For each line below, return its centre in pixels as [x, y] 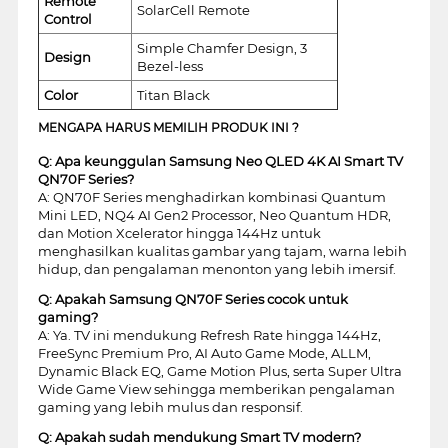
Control [67, 18]
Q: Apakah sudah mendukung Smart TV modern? [199, 436]
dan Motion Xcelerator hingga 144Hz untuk [179, 232]
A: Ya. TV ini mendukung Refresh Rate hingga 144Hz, [209, 334]
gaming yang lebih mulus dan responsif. [170, 406]
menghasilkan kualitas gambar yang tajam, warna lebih [222, 250]
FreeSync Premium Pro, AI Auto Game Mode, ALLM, [204, 352]
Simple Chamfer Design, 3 [221, 47]
